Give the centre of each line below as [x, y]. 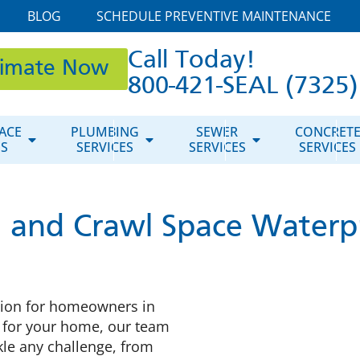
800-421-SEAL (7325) [242, 87]
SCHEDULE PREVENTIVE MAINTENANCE [213, 16]
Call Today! [191, 61]
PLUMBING [105, 132]
